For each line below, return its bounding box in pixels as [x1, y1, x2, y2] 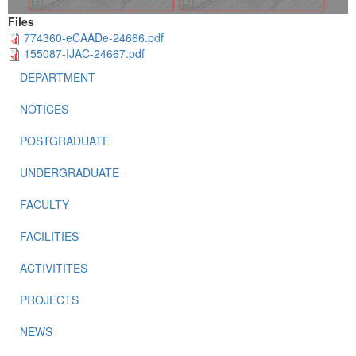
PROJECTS [20, 292, 79, 308]
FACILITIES [20, 228, 79, 245]
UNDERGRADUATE [20, 164, 119, 181]
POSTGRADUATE [20, 133, 110, 149]
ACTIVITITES [20, 260, 87, 277]
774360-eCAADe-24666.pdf [24, 29, 164, 45]
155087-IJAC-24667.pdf [24, 44, 145, 61]
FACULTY [20, 196, 69, 213]
